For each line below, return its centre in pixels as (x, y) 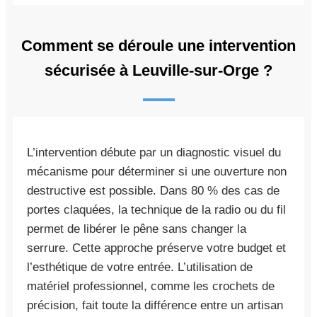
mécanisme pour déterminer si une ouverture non (157, 171)
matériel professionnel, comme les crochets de (151, 286)
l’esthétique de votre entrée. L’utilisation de (140, 267)
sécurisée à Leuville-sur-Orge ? (158, 70)
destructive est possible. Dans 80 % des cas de (153, 190)
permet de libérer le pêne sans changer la (137, 229)
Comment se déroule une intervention (158, 45)
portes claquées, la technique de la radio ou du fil (156, 209)
